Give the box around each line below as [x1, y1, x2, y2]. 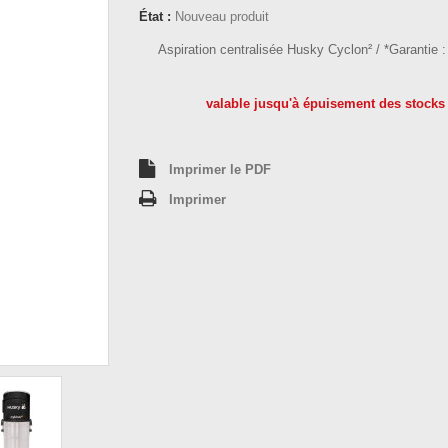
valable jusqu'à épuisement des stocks [202, 96, 446, 111]
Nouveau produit [175, 9, 269, 24]
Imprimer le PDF [169, 162, 271, 177]
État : [139, 9, 171, 24]
